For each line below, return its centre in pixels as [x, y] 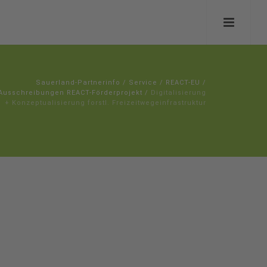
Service [143, 83]
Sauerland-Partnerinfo [78, 83]
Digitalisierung [178, 93]
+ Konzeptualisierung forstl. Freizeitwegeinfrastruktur [105, 103]
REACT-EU [183, 83]
